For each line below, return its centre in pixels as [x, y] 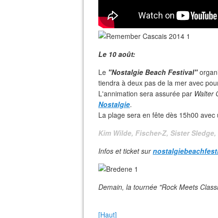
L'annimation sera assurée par [146, 93]
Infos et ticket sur [125, 151]
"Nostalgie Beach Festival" [153, 72]
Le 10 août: [117, 54]
